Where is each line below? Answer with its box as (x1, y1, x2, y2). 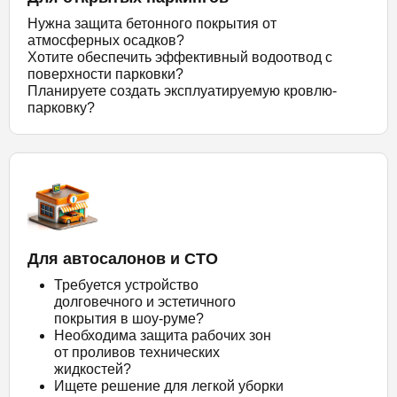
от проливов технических (54, 344, 220, 360)
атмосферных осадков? (27, 32, 184, 48)
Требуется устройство (54, 276, 198, 292)
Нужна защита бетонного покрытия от (27, 15, 276, 31)
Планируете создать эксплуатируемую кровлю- (27, 82, 337, 98)
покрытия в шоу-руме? (54, 310, 204, 326)
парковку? (27, 99, 95, 115)
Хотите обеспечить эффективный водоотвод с (27, 49, 332, 65)
